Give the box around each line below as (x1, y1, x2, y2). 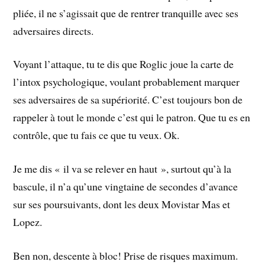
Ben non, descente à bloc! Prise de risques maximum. (13, 248, 238, 263)
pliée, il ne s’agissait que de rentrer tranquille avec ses (13, 5, 239, 20)
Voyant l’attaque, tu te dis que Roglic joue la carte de (13, 57, 234, 72)
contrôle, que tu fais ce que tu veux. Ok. (13, 128, 180, 143)
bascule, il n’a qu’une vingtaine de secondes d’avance (13, 179, 238, 194)
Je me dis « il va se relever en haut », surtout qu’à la (13, 161, 232, 176)
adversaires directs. (13, 23, 94, 38)
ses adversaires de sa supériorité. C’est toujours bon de (13, 92, 243, 107)
